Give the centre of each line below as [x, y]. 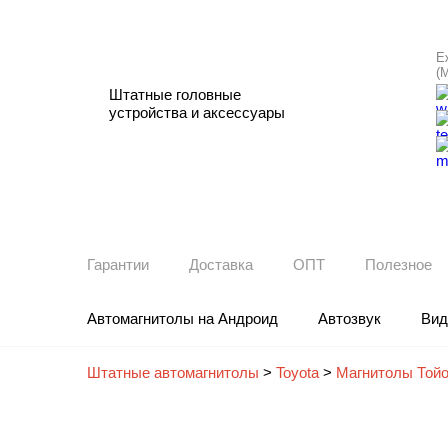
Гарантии [118, 264]
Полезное [398, 264]
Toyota [297, 372]
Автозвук [349, 318]
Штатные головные [175, 94]
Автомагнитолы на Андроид [182, 318]
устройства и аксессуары [197, 112]
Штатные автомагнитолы [173, 372]
